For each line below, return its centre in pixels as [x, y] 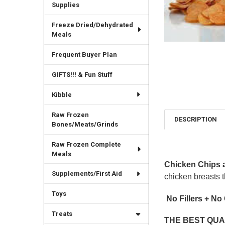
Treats [62, 214]
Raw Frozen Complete [86, 144]
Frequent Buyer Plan [84, 54]
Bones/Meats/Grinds [85, 124]
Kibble [62, 94]
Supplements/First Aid [87, 174]
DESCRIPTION [196, 120]
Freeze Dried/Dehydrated [92, 25]
